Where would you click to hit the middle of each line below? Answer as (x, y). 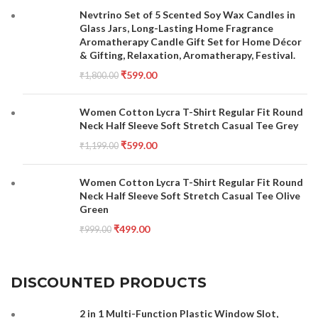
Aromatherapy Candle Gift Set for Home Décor (191, 42)
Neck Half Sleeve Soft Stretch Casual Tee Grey (189, 125)
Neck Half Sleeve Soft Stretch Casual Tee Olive (190, 196)
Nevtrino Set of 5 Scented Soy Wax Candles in (188, 15)
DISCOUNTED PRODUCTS (109, 283)
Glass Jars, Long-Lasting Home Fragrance (177, 28)
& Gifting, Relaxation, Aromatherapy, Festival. (188, 55)
